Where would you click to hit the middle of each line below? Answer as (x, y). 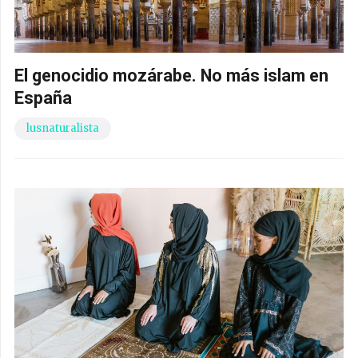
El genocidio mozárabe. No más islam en (171, 75)
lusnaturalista (63, 128)
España (43, 97)
